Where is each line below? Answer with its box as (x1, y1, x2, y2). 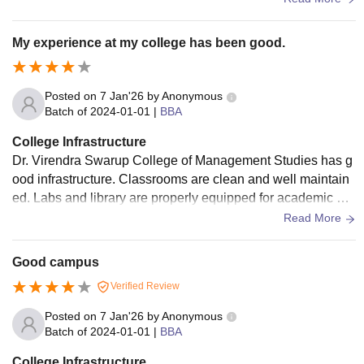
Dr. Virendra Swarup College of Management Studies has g (12, 154, 353, 168)
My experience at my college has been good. (12, 35, 285, 50)
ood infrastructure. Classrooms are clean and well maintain (12, 172, 349, 187)
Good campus (12, 255, 99, 270)
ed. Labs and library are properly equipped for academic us (12, 191, 350, 206)
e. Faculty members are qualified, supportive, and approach (12, 210, 353, 224)
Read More (284, 211, 344, 225)
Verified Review (108, 280, 180, 292)
